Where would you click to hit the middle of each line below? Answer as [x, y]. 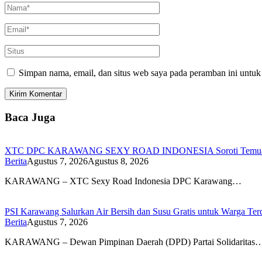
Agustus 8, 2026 [118, 161]
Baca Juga [30, 117]
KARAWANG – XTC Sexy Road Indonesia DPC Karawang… [123, 181]
